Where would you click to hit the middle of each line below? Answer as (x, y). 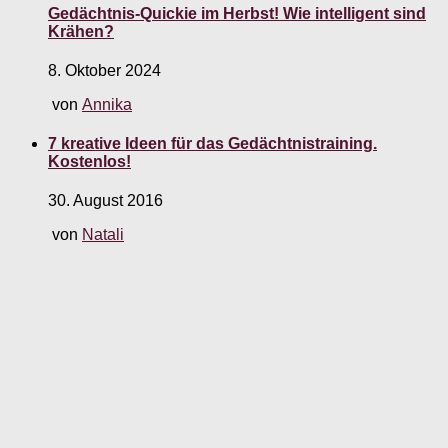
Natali (103, 235)
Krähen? (81, 31)
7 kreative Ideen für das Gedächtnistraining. (212, 144)
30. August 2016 (105, 201)
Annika (107, 104)
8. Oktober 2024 (104, 70)
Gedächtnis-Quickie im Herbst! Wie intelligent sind (237, 13)
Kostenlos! (89, 162)
